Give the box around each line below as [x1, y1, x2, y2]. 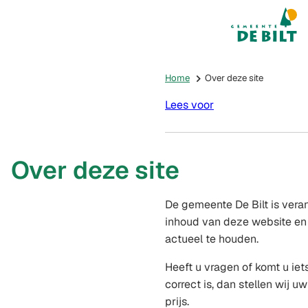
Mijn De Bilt [245, 18, 302, 32]
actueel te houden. [165, 232, 258, 246]
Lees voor [165, 97, 214, 112]
